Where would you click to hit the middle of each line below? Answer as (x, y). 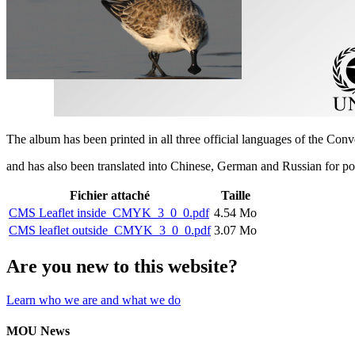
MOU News (38, 330)
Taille (235, 195)
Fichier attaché (110, 195)
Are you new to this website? (122, 266)
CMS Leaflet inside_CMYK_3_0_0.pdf (109, 212)
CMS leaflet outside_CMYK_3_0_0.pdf (110, 230)
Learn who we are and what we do (94, 300)
